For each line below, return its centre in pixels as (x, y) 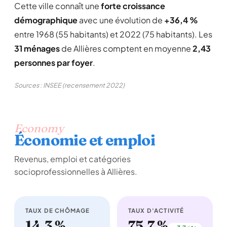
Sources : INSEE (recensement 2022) (69, 85)
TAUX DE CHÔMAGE (58, 211)
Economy (39, 128)
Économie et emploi (85, 140)
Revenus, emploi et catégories (72, 159)
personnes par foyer (53, 63)
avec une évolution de (121, 20)
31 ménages (37, 48)
